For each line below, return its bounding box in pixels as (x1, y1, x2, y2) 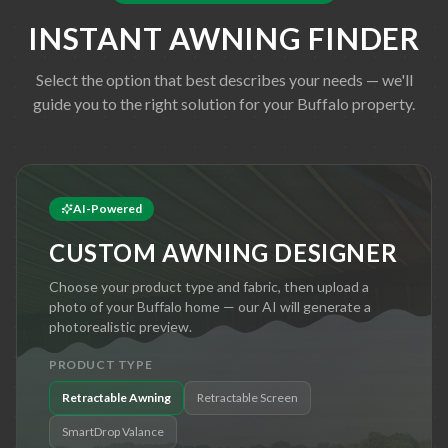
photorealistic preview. (49, 317, 192, 335)
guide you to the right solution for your (33, 93, 297, 113)
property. (349, 93, 415, 113)
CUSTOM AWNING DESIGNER (49, 237, 398, 267)
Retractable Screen (197, 389, 298, 405)
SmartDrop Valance (62, 423, 164, 439)
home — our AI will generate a (182, 297, 371, 315)
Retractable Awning (62, 389, 171, 405)
